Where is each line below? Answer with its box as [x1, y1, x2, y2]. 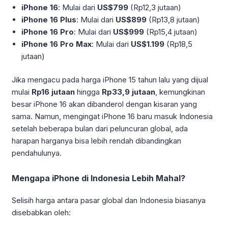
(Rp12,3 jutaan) [128, 2, 182, 12]
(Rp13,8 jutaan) [147, 14, 201, 24]
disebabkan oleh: [12, 208, 71, 218]
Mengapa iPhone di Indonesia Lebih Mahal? [12, 173, 185, 184]
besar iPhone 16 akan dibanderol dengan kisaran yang [12, 99, 197, 109]
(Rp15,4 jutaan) [144, 26, 198, 37]
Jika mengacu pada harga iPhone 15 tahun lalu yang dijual [12, 75, 208, 85]
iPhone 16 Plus [21, 14, 77, 24]
